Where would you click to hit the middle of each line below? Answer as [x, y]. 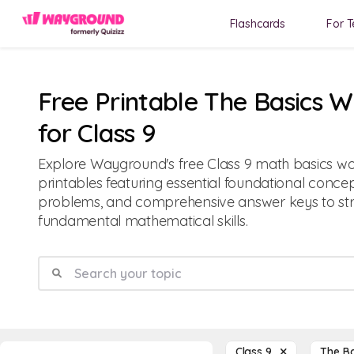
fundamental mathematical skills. [143, 221]
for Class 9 [97, 133]
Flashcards [258, 24]
